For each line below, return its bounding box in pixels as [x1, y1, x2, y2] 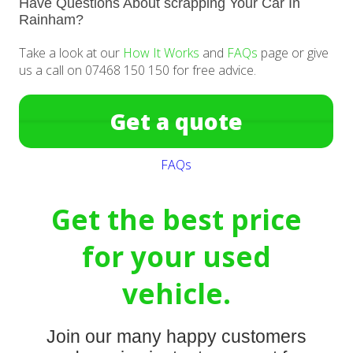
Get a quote [110, 106, 243, 137]
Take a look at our [19, 44, 124, 62]
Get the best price [50, 201, 302, 239]
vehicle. [121, 275, 231, 313]
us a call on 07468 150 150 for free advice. [19, 61, 257, 80]
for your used [81, 238, 271, 276]
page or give [258, 44, 329, 62]
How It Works [123, 44, 200, 62]
